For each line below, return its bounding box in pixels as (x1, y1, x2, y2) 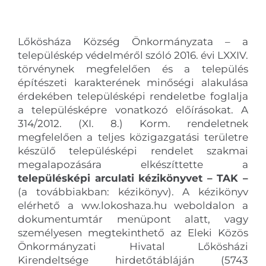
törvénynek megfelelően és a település (17, 62, 249, 75)
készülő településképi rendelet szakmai (17, 144, 249, 157)
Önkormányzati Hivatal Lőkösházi (17, 240, 249, 252)
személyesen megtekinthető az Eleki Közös (17, 226, 249, 239)
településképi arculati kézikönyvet (17, 172, 207, 184)
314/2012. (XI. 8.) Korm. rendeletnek (17, 117, 249, 129)
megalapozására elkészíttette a (17, 158, 249, 170)
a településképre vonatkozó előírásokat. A (17, 103, 249, 116)
